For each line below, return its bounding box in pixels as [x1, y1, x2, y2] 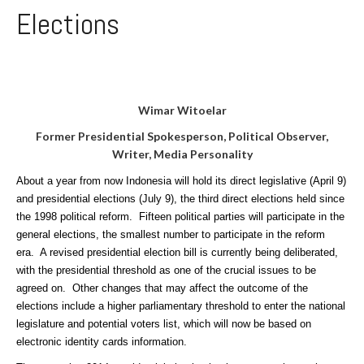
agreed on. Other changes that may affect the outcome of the [16, 282, 308, 294]
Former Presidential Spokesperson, [36, 129, 226, 143]
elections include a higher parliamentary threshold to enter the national [16, 300, 345, 312]
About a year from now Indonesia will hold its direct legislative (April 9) [16, 175, 346, 187]
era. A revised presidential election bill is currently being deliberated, [16, 246, 338, 258]
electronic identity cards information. [16, 336, 187, 348]
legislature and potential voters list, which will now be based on [16, 318, 311, 330]
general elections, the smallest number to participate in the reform [16, 228, 325, 240]
